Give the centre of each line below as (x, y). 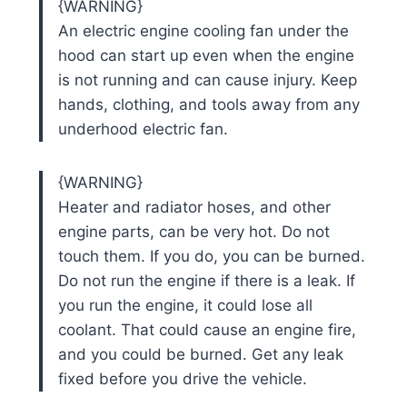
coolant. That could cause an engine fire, (207, 329)
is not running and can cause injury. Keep (207, 79)
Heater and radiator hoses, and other (194, 207)
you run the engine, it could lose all (185, 305)
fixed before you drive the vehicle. (182, 378)
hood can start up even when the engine (206, 55)
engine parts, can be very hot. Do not (194, 231)
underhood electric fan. (143, 129)
